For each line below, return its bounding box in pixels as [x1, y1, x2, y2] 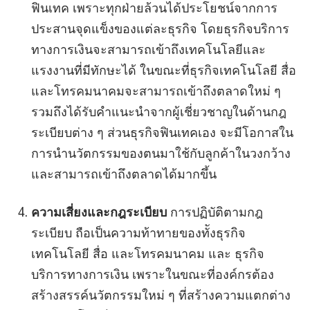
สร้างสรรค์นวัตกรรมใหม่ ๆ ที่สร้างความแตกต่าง [31, 287, 291, 302]
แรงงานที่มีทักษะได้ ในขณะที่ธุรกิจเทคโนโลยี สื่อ [31, 62, 296, 77]
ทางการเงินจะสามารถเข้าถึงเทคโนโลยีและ [31, 42, 266, 57]
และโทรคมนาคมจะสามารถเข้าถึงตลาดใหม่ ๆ [31, 83, 281, 98]
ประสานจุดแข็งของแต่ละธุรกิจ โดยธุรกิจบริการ [31, 21, 289, 36]
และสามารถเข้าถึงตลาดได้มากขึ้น [31, 166, 217, 181]
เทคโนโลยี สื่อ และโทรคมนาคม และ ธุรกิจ [31, 246, 264, 261]
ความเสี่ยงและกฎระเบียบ [31, 204, 167, 219]
